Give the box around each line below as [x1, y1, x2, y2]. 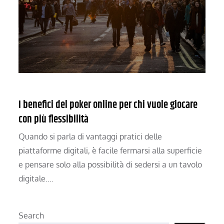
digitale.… [18, 173, 54, 184]
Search [18, 210, 44, 221]
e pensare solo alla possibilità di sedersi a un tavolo [18, 159, 202, 170]
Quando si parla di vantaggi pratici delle [18, 131, 162, 142]
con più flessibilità [18, 111, 89, 128]
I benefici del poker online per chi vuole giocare [18, 97, 198, 113]
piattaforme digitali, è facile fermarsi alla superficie [18, 145, 202, 156]
